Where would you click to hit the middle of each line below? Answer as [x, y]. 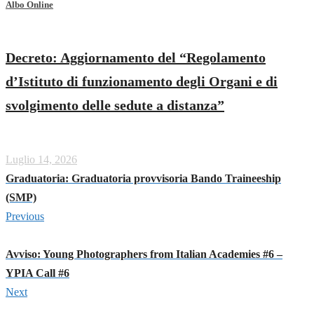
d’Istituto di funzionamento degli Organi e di [142, 81]
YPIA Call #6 [37, 273]
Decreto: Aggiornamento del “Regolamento [136, 57]
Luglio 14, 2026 [41, 159]
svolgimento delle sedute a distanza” [115, 105]
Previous [25, 216]
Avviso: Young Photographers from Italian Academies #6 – [144, 254]
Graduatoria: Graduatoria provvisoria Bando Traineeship [143, 178]
